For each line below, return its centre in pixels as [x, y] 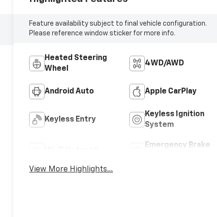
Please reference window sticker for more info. [102, 33]
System [159, 125]
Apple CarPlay [170, 91]
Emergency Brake [177, 145]
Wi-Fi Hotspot [71, 150]
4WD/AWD [164, 63]
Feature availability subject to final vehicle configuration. [118, 23]
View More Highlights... [71, 169]
